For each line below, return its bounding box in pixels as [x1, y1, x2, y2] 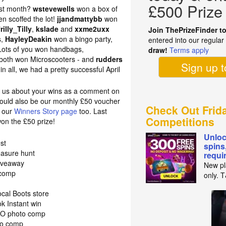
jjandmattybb [57, 14, 103, 24]
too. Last [77, 106, 107, 116]
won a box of [75, 4, 118, 14]
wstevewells [33, 4, 75, 14]
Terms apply [169, 45, 209, 55]
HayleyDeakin [5, 34, 52, 44]
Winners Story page [14, 106, 78, 116]
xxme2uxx [75, 24, 110, 34]
